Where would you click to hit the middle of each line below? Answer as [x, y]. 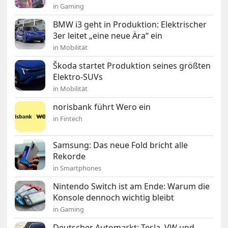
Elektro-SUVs [78, 77]
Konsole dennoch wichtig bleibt [114, 197]
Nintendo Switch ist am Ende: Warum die [132, 186]
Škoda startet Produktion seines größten [132, 66]
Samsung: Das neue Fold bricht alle [121, 145]
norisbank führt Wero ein [102, 107]
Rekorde [69, 156]
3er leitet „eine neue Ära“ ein [108, 36]
